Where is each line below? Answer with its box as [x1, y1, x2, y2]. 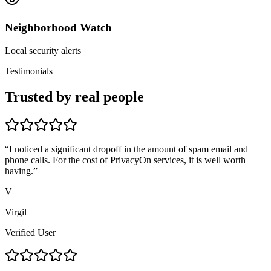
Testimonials [5, 66, 53, 77]
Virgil [5, 207, 27, 218]
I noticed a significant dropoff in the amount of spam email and [9, 144, 248, 155]
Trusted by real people [5, 89, 144, 105]
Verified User [5, 227, 56, 238]
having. [5, 166, 33, 177]
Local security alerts [5, 45, 81, 56]
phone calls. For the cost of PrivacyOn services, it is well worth [5, 155, 246, 166]
